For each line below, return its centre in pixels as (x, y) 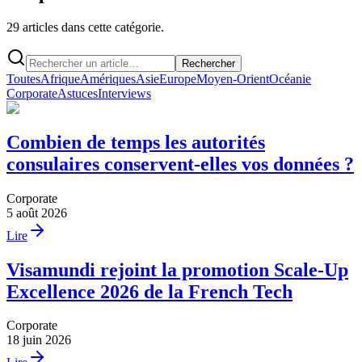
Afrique (60, 78)
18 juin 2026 (39, 340)
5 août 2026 (37, 213)
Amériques (108, 78)
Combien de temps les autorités (136, 142)
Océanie (290, 78)
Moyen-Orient (233, 78)
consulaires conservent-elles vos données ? (180, 164)
